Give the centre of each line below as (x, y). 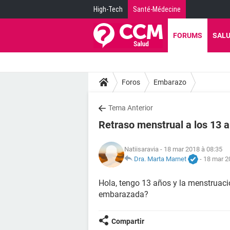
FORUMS (188, 35)
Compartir (128, 221)
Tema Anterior (131, 108)
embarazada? (123, 194)
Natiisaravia (141, 149)
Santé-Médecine (157, 9)
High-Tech (108, 9)
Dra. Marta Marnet (160, 159)
